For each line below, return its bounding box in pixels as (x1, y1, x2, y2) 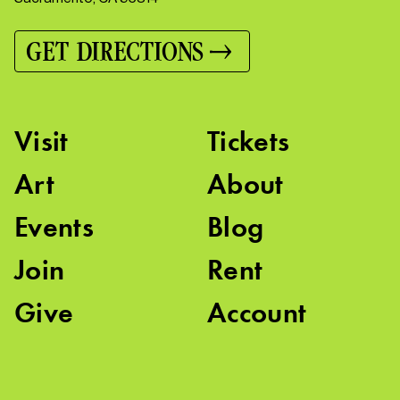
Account (207, 295, 307, 332)
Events (14, 209, 94, 246)
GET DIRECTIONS (26, 36, 204, 69)
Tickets (207, 123, 290, 161)
